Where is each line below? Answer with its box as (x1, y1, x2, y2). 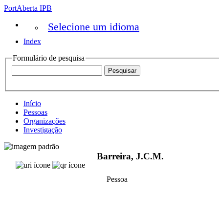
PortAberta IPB (4, 4, 52, 12)
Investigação (23, 125, 62, 134)
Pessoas (23, 108, 47, 116)
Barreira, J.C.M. (97, 151, 164, 162)
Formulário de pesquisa (13, 54, 85, 62)
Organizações (23, 116, 66, 125)
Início (23, 99, 41, 108)
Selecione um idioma (48, 21, 139, 33)
